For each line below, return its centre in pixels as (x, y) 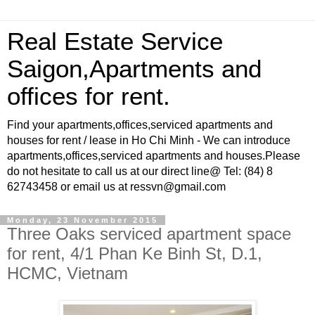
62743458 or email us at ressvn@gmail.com (116, 187)
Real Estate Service (115, 41)
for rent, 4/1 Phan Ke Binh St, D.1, (135, 253)
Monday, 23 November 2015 (83, 220)
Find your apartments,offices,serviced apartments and (140, 125)
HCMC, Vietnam (67, 273)
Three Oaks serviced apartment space (149, 234)
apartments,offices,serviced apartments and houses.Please (154, 156)
